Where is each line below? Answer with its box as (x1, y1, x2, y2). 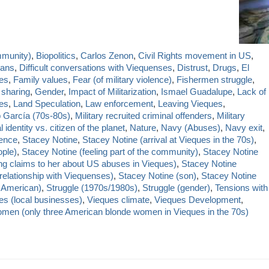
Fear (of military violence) (73, 74, 172, 85)
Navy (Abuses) (161, 122, 220, 133)
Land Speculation (13, 98, 80, 109)
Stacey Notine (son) (118, 171, 196, 181)
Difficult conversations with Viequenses (19, 62, 172, 73)
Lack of (237, 86, 266, 97)
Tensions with (215, 183, 268, 193)
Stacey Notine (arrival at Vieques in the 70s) (82, 134, 254, 145)
